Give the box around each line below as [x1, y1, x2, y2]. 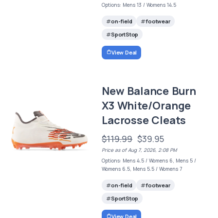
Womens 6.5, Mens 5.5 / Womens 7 [102, 165, 182, 172]
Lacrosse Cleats [102, 112, 186, 127]
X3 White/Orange [102, 98, 191, 113]
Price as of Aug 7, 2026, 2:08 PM [102, 146, 177, 153]
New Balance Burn [102, 83, 196, 98]
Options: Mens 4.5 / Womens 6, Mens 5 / [102, 157, 197, 164]
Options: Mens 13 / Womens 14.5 [102, 1, 177, 9]
